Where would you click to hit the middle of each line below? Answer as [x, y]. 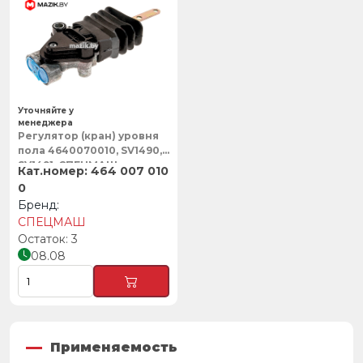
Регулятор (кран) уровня [88, 136]
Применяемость [114, 347]
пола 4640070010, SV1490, [90, 150]
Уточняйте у [46, 111]
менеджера [45, 123]
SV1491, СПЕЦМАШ [68, 165]
